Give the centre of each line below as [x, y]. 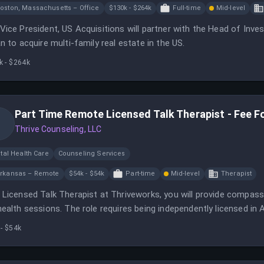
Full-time [187, 8]
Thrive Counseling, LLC [58, 129]
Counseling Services [92, 154]
